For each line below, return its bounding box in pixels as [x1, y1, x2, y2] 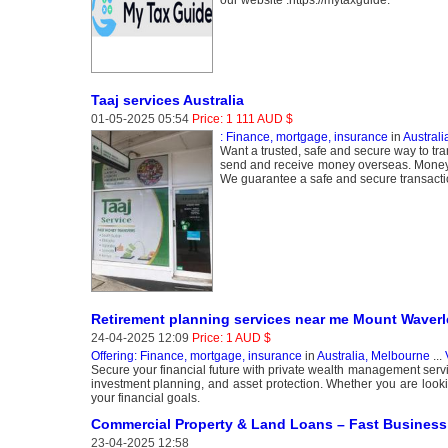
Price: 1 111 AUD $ [191, 112, 293, 126]
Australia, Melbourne [316, 349, 430, 363]
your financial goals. [90, 391, 200, 405]
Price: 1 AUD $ [191, 331, 271, 345]
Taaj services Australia [90, 92, 244, 108]
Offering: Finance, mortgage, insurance [90, 349, 302, 363]
